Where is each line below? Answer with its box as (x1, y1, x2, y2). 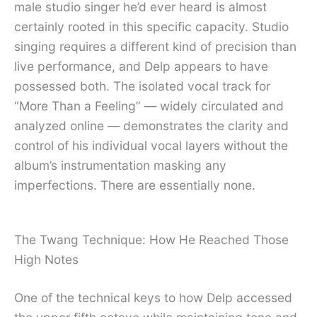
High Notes (14, 252, 79, 267)
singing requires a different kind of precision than (14, 39, 296, 54)
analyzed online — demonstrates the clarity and (14, 118, 289, 134)
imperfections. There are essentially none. (14, 178, 255, 193)
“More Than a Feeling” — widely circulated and (14, 98, 284, 114)
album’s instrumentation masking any (14, 158, 226, 173)
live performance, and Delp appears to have (14, 59, 268, 74)
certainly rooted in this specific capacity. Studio (14, 19, 289, 35)
